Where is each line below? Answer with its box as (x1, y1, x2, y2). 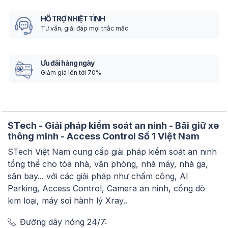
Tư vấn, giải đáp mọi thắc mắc (41, 24, 128, 33)
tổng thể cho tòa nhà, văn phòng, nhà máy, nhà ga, (8, 159, 208, 169)
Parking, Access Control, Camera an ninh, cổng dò (8, 183, 205, 194)
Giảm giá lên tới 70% (41, 69, 101, 77)
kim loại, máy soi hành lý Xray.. (8, 195, 127, 206)
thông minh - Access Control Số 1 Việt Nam (8, 131, 199, 142)
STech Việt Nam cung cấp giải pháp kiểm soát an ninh (8, 147, 217, 157)
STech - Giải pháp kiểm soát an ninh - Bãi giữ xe (8, 120, 219, 131)
